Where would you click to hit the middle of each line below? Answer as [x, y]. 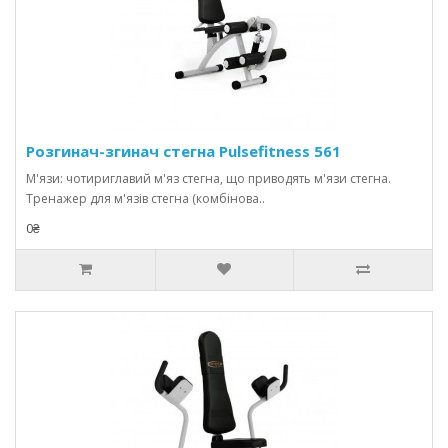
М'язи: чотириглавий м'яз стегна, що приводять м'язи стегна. [208, 178]
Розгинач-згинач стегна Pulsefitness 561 [183, 151]
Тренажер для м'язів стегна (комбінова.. [145, 198]
